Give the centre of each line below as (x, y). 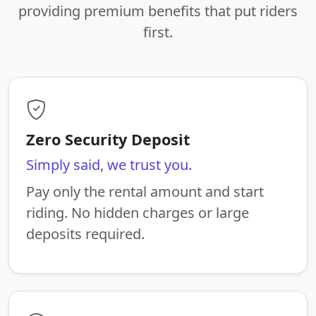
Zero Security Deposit (108, 139)
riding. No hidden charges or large (138, 212)
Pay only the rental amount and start (145, 191)
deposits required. (85, 233)
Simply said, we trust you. (109, 164)
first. (158, 32)
